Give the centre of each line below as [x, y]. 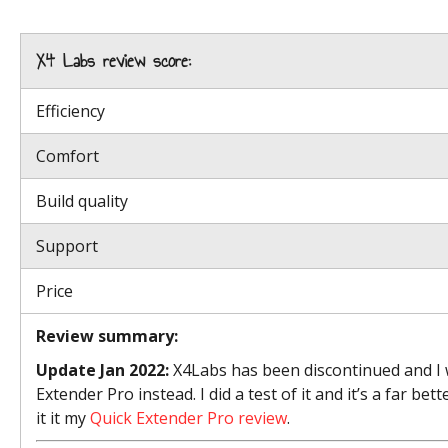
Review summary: [107, 336]
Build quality [82, 201]
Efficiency [70, 111]
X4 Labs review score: [113, 61]
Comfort [67, 156]
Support [67, 246]
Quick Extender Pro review [188, 418]
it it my [63, 418]
